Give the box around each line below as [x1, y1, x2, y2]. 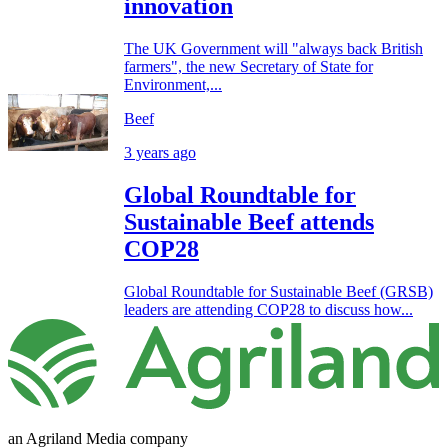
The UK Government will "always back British [124, 40, 423, 58]
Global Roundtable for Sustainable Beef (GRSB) [124, 283, 433, 301]
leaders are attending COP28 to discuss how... [124, 301, 413, 319]
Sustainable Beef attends [124, 209, 374, 236]
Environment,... [124, 76, 222, 94]
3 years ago [124, 144, 196, 162]
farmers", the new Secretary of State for [124, 58, 373, 76]
